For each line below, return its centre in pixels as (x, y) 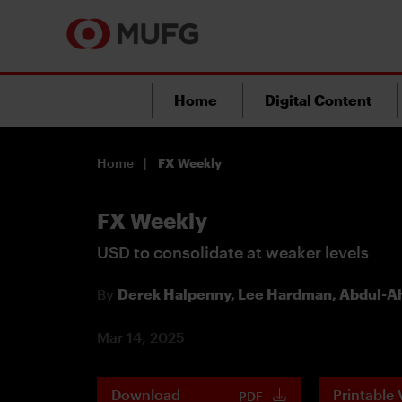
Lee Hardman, (288, 293)
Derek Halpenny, (178, 293)
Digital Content (318, 100)
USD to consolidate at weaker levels (233, 252)
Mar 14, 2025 (141, 336)
